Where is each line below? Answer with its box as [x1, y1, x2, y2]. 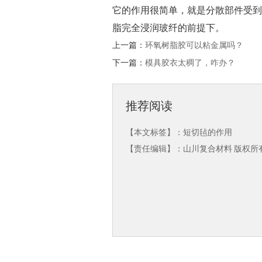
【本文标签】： [126, 128, 183, 137]
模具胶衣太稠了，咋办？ [145, 58, 235, 67]
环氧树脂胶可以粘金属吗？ [145, 41, 243, 50]
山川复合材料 [183, 144, 232, 153]
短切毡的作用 [183, 128, 232, 137]
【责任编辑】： [126, 144, 183, 153]
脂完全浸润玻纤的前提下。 [112, 23, 225, 33]
